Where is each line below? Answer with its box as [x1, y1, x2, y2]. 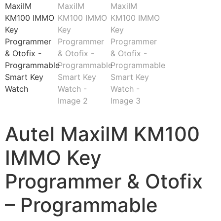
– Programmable [5, 193, 158, 217]
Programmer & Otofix [5, 169, 203, 193]
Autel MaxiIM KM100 [5, 122, 200, 146]
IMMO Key [5, 146, 102, 170]
